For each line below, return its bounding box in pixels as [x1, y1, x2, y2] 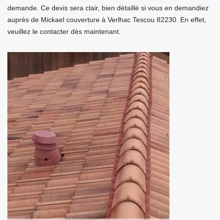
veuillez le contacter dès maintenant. [7, 27, 121, 35]
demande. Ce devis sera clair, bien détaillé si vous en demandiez [7, 4, 209, 12]
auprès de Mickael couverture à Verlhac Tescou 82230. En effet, [7, 16, 206, 24]
